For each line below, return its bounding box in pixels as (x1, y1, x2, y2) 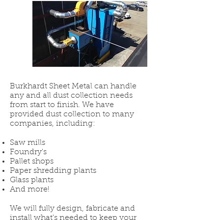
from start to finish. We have (10, 101, 114, 109)
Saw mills (10, 139, 45, 147)
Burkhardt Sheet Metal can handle (10, 82, 137, 90)
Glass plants (10, 176, 54, 184)
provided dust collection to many (10, 110, 134, 118)
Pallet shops (10, 158, 54, 165)
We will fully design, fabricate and (10, 205, 135, 213)
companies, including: (10, 120, 98, 128)
